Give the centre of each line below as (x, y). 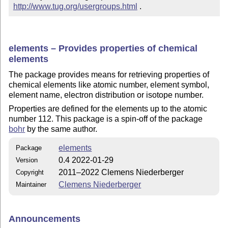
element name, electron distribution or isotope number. (106, 95)
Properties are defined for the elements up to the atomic (108, 108)
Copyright (30, 173)
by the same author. (61, 129)
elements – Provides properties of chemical (103, 48)
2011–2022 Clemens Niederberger (121, 173)
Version (27, 160)
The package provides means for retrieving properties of (109, 75)
